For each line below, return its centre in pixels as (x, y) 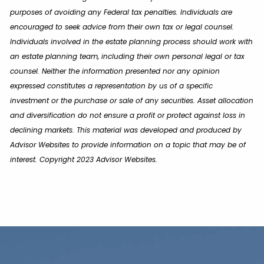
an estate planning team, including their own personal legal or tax (128, 56)
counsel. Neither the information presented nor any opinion (115, 71)
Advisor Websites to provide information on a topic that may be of (128, 144)
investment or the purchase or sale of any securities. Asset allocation (132, 100)
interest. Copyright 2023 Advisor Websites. (84, 159)
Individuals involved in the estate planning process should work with (132, 41)
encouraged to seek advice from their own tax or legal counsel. (122, 27)
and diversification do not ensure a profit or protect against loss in (128, 115)
